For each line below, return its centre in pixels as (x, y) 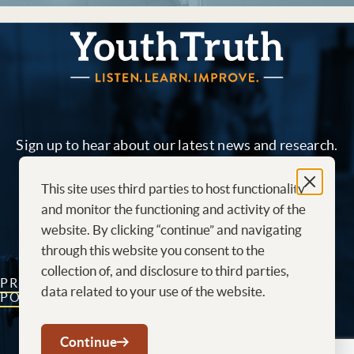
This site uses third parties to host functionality (173, 188)
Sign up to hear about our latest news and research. (177, 145)
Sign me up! (177, 208)
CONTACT (140, 283)
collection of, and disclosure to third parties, (165, 271)
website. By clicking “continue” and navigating (171, 230)
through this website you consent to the (153, 250)
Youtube (174, 329)
